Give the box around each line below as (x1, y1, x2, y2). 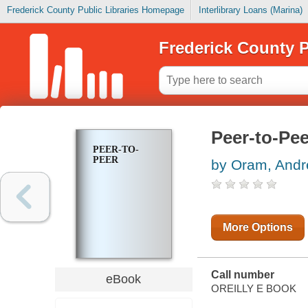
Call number (210, 269, 274, 281)
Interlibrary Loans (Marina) (198, 5, 302, 16)
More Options (222, 221, 293, 234)
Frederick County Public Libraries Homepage (6, 5, 184, 16)
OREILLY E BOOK (210, 282, 296, 294)
